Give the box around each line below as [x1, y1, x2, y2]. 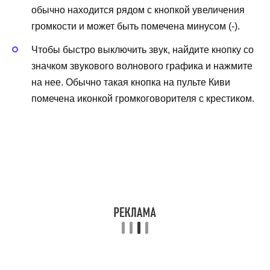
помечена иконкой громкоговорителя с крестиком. [31, 93, 254, 104]
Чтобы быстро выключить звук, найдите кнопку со [31, 44, 254, 55]
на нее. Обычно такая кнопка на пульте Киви [31, 77, 230, 87]
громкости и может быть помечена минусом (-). [31, 21, 240, 32]
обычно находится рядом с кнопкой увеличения [31, 5, 245, 16]
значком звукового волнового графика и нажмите [31, 60, 253, 71]
